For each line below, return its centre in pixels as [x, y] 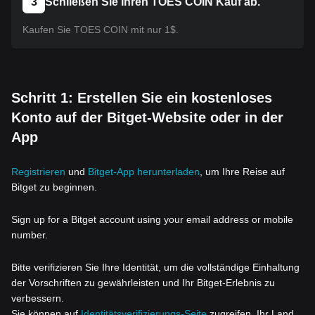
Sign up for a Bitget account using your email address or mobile [152, 219]
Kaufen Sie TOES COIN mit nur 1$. [101, 30]
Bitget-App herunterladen [144, 172]
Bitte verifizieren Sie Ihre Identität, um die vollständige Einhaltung [155, 267]
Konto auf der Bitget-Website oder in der [147, 117]
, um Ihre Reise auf [242, 172]
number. [30, 235]
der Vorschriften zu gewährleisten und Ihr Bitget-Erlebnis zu [143, 283]
